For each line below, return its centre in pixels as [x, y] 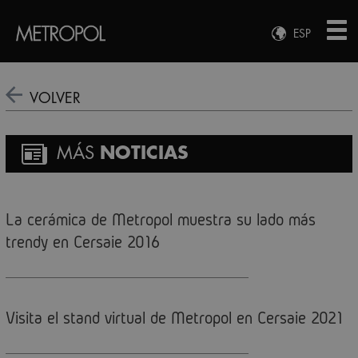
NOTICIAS [144, 153]
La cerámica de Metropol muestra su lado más [161, 219]
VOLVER [53, 98]
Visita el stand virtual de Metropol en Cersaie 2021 [174, 317]
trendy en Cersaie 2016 [83, 241]
